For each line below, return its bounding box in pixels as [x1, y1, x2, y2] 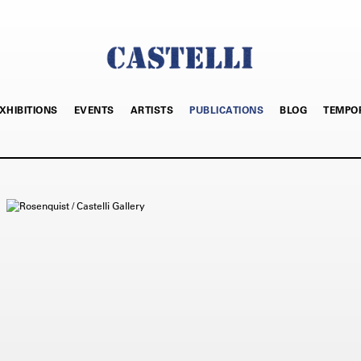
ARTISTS [130, 102, 174, 116]
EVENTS [73, 102, 114, 116]
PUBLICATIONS [189, 102, 264, 116]
